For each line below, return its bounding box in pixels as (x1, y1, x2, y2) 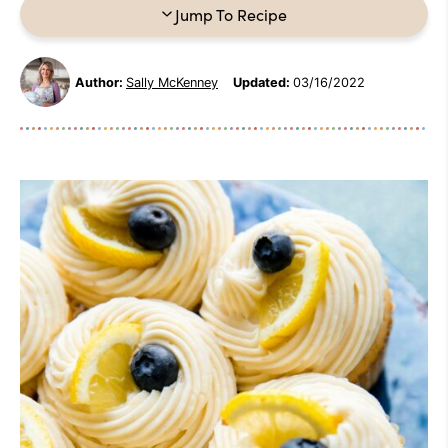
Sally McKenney (126, 74, 218, 90)
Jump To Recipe (174, 3, 287, 25)
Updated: (233, 74, 290, 90)
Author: (75, 74, 123, 90)
